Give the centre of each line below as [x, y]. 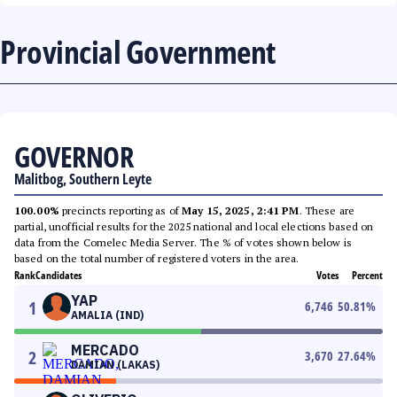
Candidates [58, 275]
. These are [327, 210]
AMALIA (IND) [107, 315]
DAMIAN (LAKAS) [115, 365]
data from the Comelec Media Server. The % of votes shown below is [183, 242]
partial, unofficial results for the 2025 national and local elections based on [194, 226]
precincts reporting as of [121, 210]
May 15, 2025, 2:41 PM [241, 210]
